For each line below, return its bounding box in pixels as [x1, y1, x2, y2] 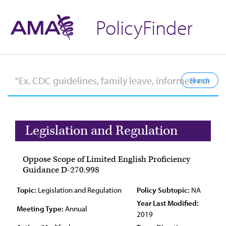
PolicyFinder [96, 14, 193, 40]
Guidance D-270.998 [23, 164, 99, 176]
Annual [64, 204, 87, 213]
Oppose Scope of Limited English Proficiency [23, 154, 190, 165]
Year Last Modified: [137, 198, 199, 208]
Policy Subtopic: [137, 185, 190, 195]
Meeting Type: [17, 204, 64, 213]
